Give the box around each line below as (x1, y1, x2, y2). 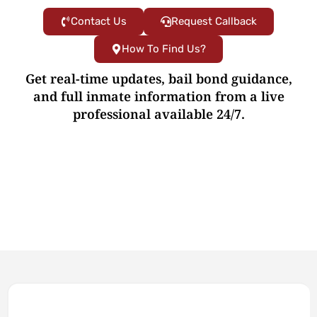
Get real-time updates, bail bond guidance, (25, 70, 292, 88)
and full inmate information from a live (33, 88, 284, 105)
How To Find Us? (122, 42, 206, 56)
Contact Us (71, 15, 127, 28)
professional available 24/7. (72, 105, 245, 123)
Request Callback (171, 15, 257, 28)
